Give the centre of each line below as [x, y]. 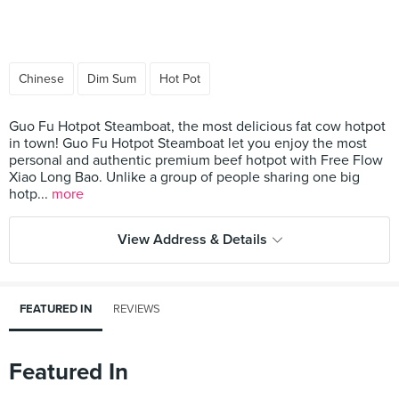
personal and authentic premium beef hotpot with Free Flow [196, 160]
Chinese [41, 79]
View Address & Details [192, 240]
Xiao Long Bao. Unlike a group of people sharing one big [184, 177]
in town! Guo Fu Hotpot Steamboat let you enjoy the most [188, 143]
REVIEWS [137, 309]
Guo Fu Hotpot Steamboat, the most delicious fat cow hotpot [197, 126]
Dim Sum [112, 79]
